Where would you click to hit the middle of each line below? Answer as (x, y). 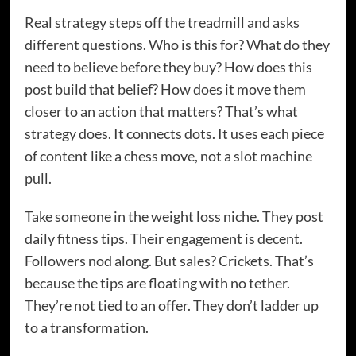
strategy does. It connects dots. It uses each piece (174, 134)
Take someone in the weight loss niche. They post (174, 217)
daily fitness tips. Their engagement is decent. (163, 239)
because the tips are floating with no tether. (157, 283)
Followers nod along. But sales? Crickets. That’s (169, 261)
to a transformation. (86, 328)
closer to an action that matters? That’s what (161, 112)
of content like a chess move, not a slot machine (168, 156)
